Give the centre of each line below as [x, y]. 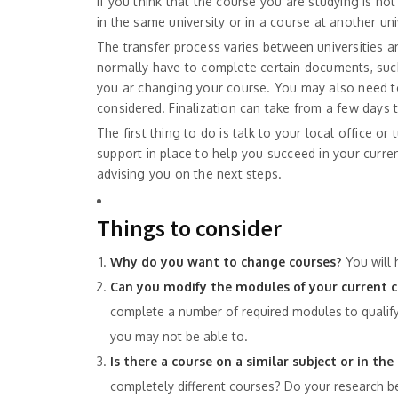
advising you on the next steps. [190, 174]
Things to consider [189, 228]
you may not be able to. [179, 336]
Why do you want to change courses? [226, 262]
